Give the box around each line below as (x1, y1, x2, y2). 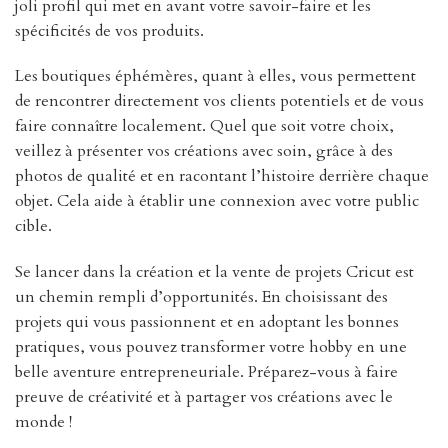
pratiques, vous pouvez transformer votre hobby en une (15, 336, 407, 359)
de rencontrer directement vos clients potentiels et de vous (15, 90, 424, 113)
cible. (15, 215, 52, 238)
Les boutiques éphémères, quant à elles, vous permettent (15, 65, 416, 88)
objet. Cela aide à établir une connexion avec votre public (15, 190, 419, 213)
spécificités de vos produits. (15, 19, 204, 42)
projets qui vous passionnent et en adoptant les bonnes (15, 311, 399, 334)
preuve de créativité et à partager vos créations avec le (15, 386, 393, 409)
